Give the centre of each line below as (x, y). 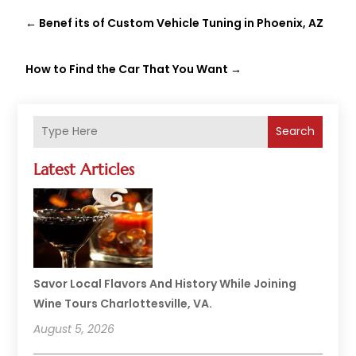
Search (295, 132)
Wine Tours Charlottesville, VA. (123, 303)
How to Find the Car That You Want (127, 69)
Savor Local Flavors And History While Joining (165, 283)
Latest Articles (84, 169)
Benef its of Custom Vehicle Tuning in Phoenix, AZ (182, 23)
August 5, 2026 (74, 329)
